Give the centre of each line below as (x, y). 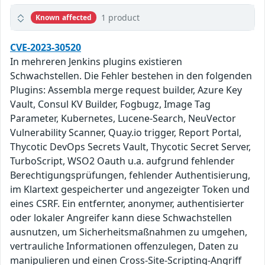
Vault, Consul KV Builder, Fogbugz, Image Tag (110, 104)
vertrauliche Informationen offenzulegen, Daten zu (124, 246)
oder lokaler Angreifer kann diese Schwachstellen (121, 218)
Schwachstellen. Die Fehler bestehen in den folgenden (131, 76)
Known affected (64, 17)
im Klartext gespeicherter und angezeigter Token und (130, 190)
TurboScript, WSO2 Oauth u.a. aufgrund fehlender (122, 161)
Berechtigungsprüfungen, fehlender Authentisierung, (130, 175)
